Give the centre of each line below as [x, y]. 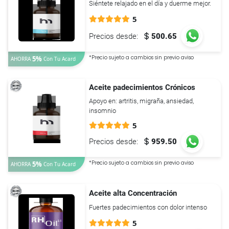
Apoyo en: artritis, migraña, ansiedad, [141, 101]
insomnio [102, 110]
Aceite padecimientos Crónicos [142, 87]
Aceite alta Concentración [133, 193]
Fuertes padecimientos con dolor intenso [148, 208]
